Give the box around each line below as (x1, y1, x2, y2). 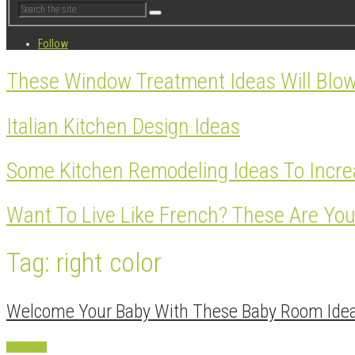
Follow (38, 37, 68, 51)
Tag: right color (6, 246, 162, 279)
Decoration (6, 341, 47, 353)
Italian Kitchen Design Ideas (6, 113, 240, 139)
